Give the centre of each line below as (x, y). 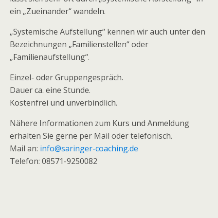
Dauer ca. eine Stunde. (50, 90)
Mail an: (25, 148)
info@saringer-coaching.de (89, 148)
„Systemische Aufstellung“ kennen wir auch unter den (108, 32)
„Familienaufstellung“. (50, 57)
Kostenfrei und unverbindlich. (64, 103)
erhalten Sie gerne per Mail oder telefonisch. (91, 136)
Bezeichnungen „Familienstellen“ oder (79, 44)
